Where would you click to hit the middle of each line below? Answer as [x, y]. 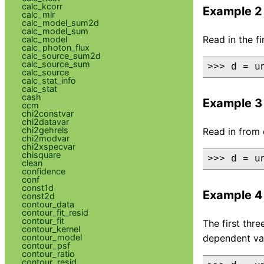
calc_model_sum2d [60, 22]
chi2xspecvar [48, 146]
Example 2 [232, 11]
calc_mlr [38, 14]
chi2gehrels [45, 130]
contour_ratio [48, 253]
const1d [37, 187]
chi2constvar [47, 113]
